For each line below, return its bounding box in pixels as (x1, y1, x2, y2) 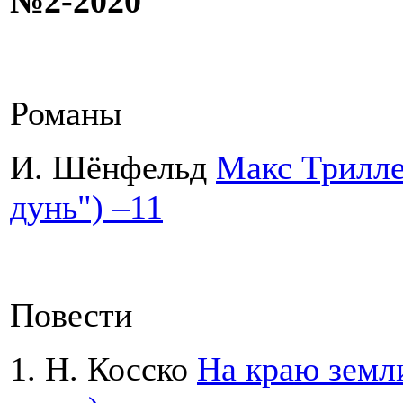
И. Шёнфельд (10, 148, 216, 187)
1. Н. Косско (10, 350, 197, 389)
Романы (10, 94, 122, 133)
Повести (10, 296, 132, 335)
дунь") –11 (10, 188, 163, 227)
